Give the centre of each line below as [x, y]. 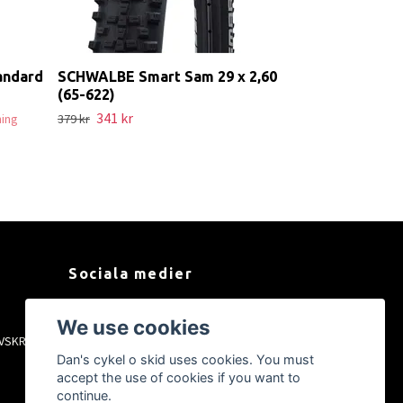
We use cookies [134, 327]
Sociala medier [131, 273]
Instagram [114, 340]
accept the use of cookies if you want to [179, 378]
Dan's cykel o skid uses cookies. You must [186, 360]
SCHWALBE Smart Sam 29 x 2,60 [167, 76]
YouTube [113, 367]
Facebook [116, 313]
